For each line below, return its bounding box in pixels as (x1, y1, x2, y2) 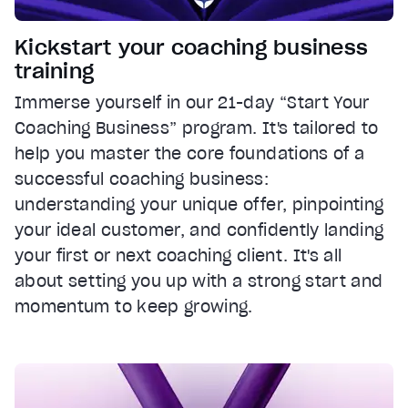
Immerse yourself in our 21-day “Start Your (15, 92, 370, 114)
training (15, 58, 94, 85)
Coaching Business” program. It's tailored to (15, 117, 379, 139)
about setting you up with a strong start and (15, 270, 383, 292)
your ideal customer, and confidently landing (15, 219, 384, 241)
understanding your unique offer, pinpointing (15, 194, 384, 216)
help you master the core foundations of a (15, 143, 365, 165)
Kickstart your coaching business (15, 35, 368, 61)
